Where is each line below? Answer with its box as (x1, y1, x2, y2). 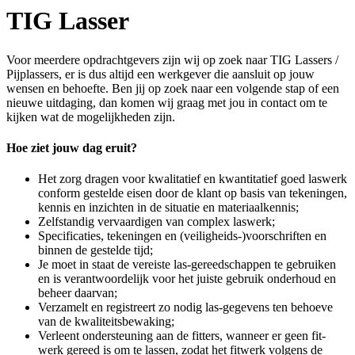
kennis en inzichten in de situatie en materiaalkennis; (38, 200, 299, 215)
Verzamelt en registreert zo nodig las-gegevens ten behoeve (38, 300, 333, 315)
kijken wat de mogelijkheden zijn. (6, 109, 175, 124)
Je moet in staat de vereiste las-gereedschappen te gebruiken (38, 258, 336, 272)
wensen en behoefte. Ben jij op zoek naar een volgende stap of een (6, 81, 339, 95)
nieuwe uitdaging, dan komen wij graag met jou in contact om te (6, 95, 327, 109)
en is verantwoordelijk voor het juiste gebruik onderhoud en (38, 272, 336, 286)
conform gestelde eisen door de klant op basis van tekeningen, (38, 186, 347, 200)
